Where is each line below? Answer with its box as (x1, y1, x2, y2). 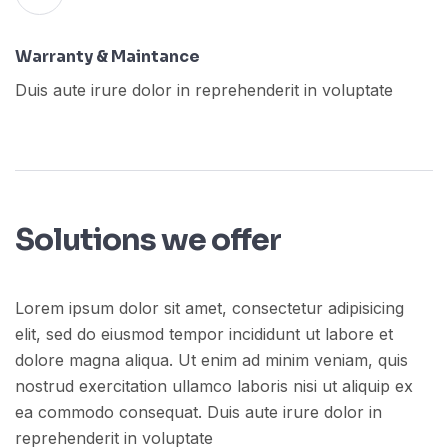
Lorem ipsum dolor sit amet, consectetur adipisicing (15, 297, 404, 318)
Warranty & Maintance (15, 46, 200, 67)
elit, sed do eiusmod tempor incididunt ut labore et (15, 323, 393, 344)
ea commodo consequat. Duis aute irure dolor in (15, 401, 382, 422)
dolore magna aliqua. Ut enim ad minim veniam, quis (15, 349, 408, 370)
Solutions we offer (15, 220, 281, 259)
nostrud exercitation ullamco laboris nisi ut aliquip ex (15, 375, 413, 396)
